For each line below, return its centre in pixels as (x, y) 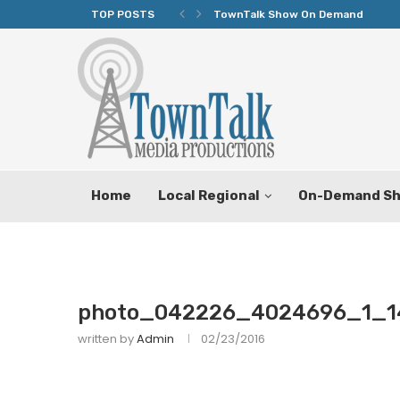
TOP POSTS (123, 14)
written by (107, 339)
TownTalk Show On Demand (288, 14)
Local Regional (209, 196)
